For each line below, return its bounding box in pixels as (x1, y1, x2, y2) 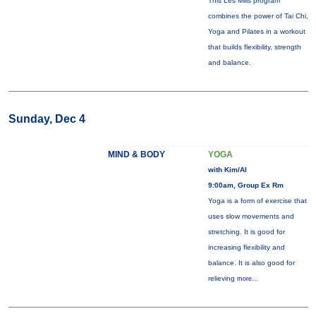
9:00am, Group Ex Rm (207, 181, 284, 189)
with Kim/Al (207, 166, 247, 174)
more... (236, 275, 258, 282)
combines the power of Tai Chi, (207, 12, 308, 20)
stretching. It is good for (207, 228, 285, 236)
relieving (207, 274, 237, 282)
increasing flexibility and (207, 243, 285, 251)
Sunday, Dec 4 (8, 113, 85, 125)
